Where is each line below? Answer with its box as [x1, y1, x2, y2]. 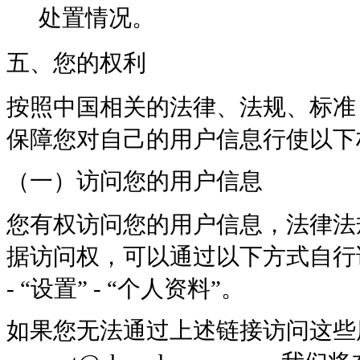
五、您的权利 [6, 49, 146, 76]
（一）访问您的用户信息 [6, 167, 263, 194]
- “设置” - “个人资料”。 [6, 275, 244, 301]
